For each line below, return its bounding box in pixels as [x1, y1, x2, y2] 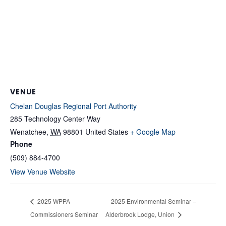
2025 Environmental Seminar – [110, 197, 196, 206]
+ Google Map [130, 127, 176, 137]
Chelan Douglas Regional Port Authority [10, 101, 137, 111]
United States [85, 127, 128, 137]
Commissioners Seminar [30, 210, 98, 219]
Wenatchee [10, 127, 46, 137]
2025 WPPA [36, 197, 70, 206]
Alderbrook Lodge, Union [105, 210, 176, 219]
